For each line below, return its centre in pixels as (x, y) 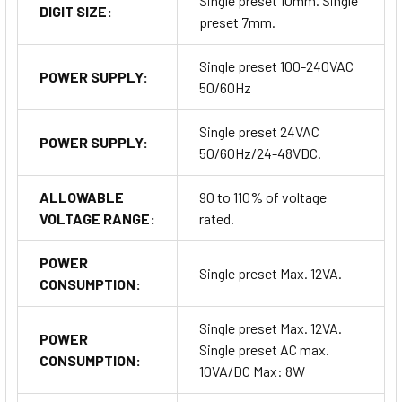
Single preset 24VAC (259, 132)
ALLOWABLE (82, 197)
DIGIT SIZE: (76, 12)
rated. (217, 219)
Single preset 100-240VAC (276, 66)
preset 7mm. (237, 22)
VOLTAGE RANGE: (97, 219)
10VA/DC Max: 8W (252, 371)
